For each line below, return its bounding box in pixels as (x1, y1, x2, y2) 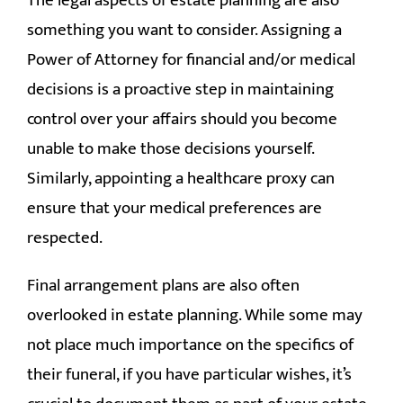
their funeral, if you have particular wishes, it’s (27, 360, 352, 389)
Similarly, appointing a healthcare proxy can (27, 164, 335, 193)
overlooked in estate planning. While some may (27, 300, 363, 329)
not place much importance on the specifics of (27, 330, 354, 359)
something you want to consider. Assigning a (27, 15, 342, 44)
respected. (27, 223, 103, 252)
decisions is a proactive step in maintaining (27, 75, 334, 103)
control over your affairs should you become (27, 104, 337, 133)
